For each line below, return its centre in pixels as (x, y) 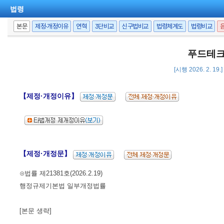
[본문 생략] (35, 210)
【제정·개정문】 (46, 154)
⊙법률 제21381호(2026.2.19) (61, 173)
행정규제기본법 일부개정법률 (63, 185)
